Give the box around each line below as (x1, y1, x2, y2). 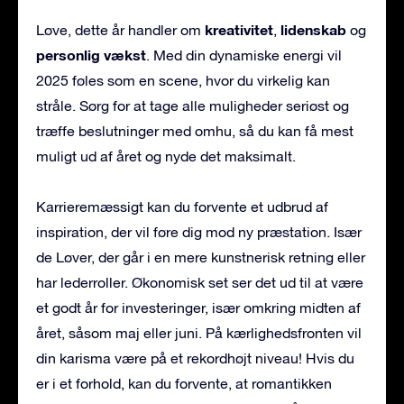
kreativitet (205, 21, 273, 39)
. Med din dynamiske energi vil (146, 47, 342, 64)
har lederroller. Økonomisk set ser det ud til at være (36, 274, 363, 291)
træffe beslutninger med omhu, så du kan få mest (36, 123, 353, 140)
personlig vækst (36, 46, 146, 64)
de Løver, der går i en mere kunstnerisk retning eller (36, 249, 365, 266)
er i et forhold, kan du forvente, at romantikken (36, 375, 332, 392)
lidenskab (280, 21, 346, 39)
